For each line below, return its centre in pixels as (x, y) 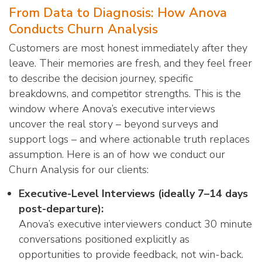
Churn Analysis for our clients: (79, 170)
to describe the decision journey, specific (101, 78)
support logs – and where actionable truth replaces (129, 139)
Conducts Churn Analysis (83, 29)
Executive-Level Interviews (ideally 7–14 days (133, 194)
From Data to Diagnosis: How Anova (118, 13)
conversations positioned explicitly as (104, 239)
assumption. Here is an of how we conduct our (117, 154)
